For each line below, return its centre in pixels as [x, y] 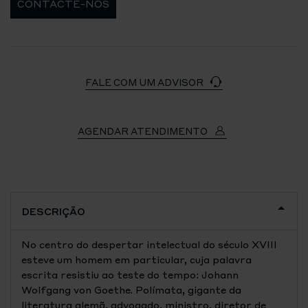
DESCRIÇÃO [54, 211]
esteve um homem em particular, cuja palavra [136, 259]
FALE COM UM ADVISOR [145, 82]
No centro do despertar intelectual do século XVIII [149, 244]
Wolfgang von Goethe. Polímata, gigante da [131, 289]
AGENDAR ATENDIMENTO [144, 131]
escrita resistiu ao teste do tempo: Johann [130, 274]
